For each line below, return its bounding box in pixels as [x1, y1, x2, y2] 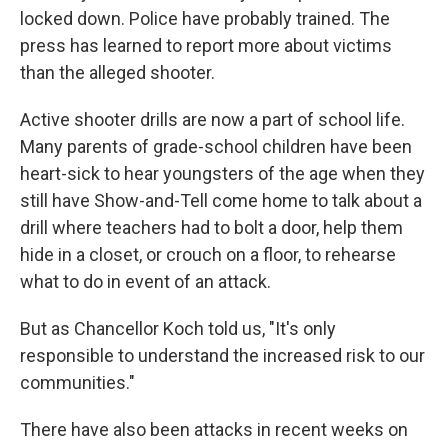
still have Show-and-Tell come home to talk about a [20, 190, 422, 211]
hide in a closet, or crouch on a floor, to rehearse [20, 244, 396, 265]
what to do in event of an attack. [20, 271, 271, 292]
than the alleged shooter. [20, 62, 215, 83]
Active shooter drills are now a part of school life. [20, 109, 405, 130]
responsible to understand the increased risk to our [20, 345, 425, 366]
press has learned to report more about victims [20, 35, 392, 56]
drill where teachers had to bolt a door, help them [20, 217, 403, 238]
